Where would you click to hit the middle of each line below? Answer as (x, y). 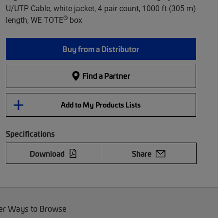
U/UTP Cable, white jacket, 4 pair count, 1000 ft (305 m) (101, 8)
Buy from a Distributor (101, 49)
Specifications (30, 133)
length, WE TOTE (34, 20)
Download (47, 153)
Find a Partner (106, 76)
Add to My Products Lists (101, 105)
